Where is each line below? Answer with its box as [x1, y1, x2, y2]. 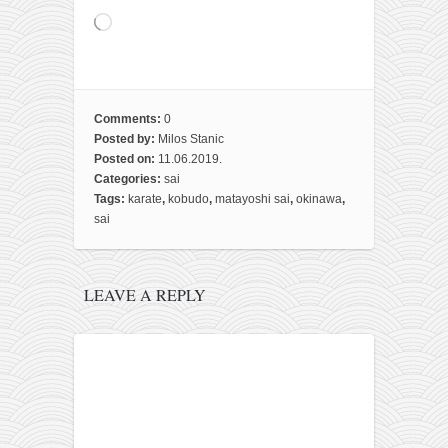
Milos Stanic [158, 132, 224, 147]
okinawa [296, 192, 342, 207]
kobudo [168, 192, 209, 207]
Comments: [94, 112, 164, 127]
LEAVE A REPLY [83, 283, 206, 305]
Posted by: [94, 132, 158, 147]
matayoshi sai [215, 192, 290, 207]
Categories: [94, 172, 164, 187]
